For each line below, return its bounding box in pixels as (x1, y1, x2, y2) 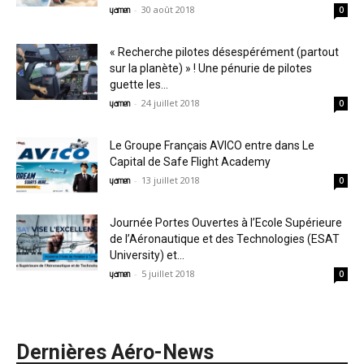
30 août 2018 (141, 3, 195, 15)
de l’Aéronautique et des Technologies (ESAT (110, 232, 340, 245)
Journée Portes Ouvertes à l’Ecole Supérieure (110, 216, 342, 229)
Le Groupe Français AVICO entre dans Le (110, 139, 314, 152)
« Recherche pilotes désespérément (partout (110, 45, 339, 58)
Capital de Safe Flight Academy (110, 155, 271, 168)
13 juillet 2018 (141, 174, 200, 186)
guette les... (110, 78, 168, 91)
